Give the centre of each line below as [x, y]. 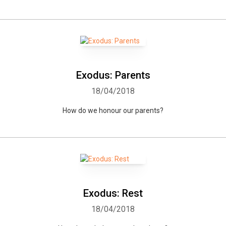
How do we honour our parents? [113, 110]
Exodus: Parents [113, 75]
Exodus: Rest [113, 193]
